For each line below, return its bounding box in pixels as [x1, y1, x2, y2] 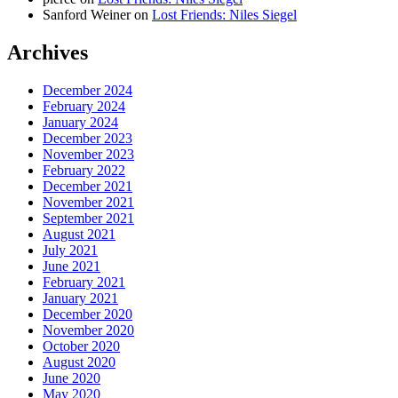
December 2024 [43, 83, 132, 99]
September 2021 [43, 211, 134, 227]
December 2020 [43, 306, 132, 322]
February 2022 [43, 163, 125, 179]
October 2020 [43, 338, 120, 354]
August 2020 [43, 354, 115, 370]
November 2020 [43, 322, 134, 338]
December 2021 [43, 179, 132, 195]
